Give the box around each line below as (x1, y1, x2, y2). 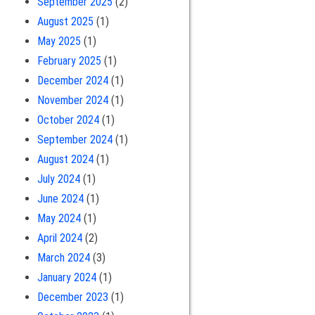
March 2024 (37, 250, 90, 264)
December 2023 (37, 290, 108, 304)
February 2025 (37, 53, 101, 67)
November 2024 (37, 93, 108, 107)
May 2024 (37, 211, 81, 225)
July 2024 (37, 172, 80, 186)
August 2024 (37, 152, 94, 166)
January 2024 (37, 270, 96, 284)
